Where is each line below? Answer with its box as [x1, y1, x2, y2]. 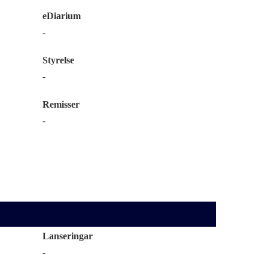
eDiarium [42, 11, 81, 21]
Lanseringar [42, 231, 93, 241]
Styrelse [42, 55, 74, 65]
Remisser [42, 99, 80, 109]
